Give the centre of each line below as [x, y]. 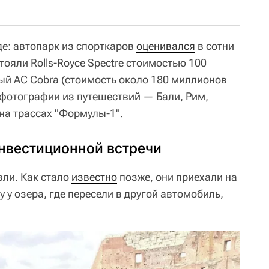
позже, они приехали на [177, 177]
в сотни [215, 46]
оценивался [166, 46]
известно [94, 177]
